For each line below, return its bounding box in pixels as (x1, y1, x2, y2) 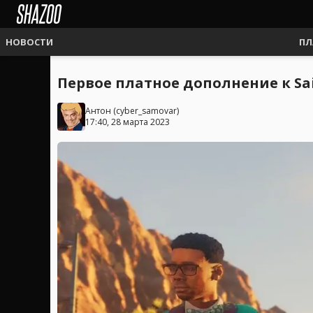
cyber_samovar (116, 105, 177, 117)
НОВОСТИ (6, 36, 53, 48)
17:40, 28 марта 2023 (85, 116, 170, 128)
